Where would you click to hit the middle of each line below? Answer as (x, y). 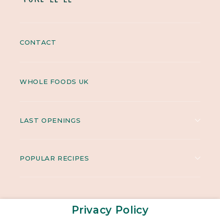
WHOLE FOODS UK (54, 81)
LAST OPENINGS (50, 120)
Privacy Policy (110, 210)
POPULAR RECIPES (55, 158)
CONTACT (38, 42)
